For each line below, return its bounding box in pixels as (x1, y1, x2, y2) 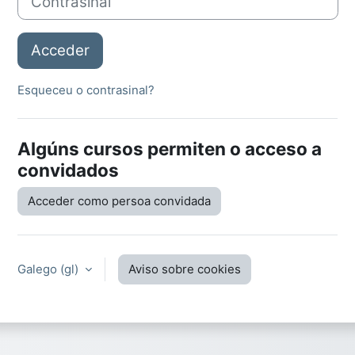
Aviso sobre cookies (128, 261, 241, 277)
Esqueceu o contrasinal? (17, 82, 155, 98)
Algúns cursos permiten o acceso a (17, 138, 322, 160)
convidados (17, 159, 119, 181)
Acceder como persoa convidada (28, 193, 211, 209)
